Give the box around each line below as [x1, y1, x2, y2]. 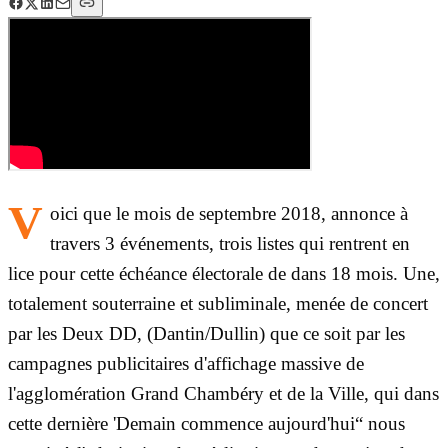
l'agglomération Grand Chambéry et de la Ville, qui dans [8, 382, 439, 404]
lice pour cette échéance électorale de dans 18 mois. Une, [8, 262, 440, 284]
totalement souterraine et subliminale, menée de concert [8, 292, 428, 314]
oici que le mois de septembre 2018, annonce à [50, 202, 409, 224]
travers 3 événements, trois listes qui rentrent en [50, 232, 411, 254]
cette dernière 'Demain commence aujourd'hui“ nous [8, 412, 405, 434]
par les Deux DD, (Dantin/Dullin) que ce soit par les [8, 322, 405, 344]
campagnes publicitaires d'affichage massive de [8, 352, 364, 374]
